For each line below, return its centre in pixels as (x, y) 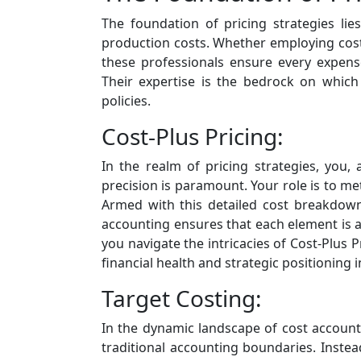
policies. (126, 101)
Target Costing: (182, 299)
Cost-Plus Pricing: (193, 137)
